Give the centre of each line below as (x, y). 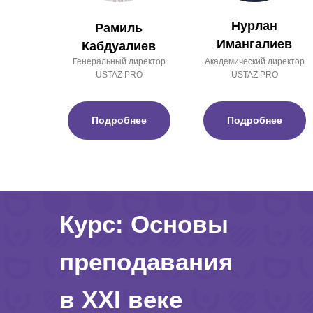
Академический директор (254, 62)
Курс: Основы (144, 224)
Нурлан (254, 26)
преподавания (146, 262)
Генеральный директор (119, 62)
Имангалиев (254, 44)
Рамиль (119, 28)
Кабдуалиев (119, 46)
